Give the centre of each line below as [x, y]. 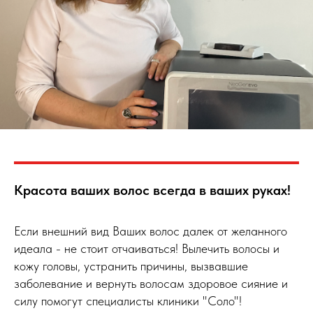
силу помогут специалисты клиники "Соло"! [128, 301]
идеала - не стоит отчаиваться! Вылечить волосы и [147, 249]
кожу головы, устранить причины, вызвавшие [131, 266]
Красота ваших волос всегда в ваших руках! [152, 190]
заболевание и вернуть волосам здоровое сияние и [151, 284]
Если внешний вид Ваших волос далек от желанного [151, 231]
